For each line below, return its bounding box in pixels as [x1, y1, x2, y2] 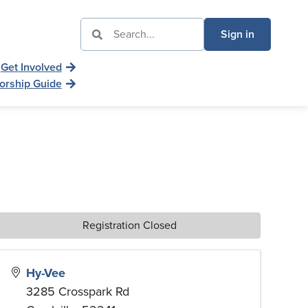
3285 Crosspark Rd [26, 283, 129, 301]
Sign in [221, 26, 254, 43]
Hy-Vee [26, 264, 65, 283]
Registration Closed [82, 217, 177, 234]
